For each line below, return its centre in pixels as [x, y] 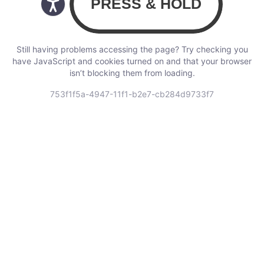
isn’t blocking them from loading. [132, 72]
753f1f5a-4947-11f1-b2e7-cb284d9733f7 [132, 94]
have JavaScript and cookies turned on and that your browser [132, 61]
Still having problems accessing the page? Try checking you [132, 49]
